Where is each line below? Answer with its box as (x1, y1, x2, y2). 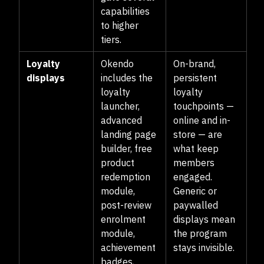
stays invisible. (173, 242, 235, 253)
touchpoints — (173, 100, 234, 112)
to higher (101, 19, 138, 31)
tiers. (101, 34, 121, 45)
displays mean (173, 213, 235, 225)
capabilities (101, 5, 150, 17)
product (101, 157, 134, 169)
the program (173, 227, 227, 239)
